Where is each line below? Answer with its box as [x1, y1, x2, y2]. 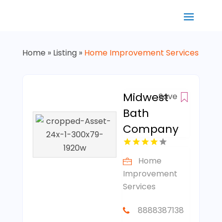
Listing [53, 47, 77, 58]
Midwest [123, 90, 169, 105]
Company [123, 121, 179, 137]
